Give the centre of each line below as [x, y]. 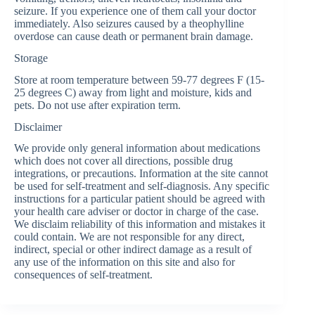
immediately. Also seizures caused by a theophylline [129, 24]
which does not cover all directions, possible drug [123, 161]
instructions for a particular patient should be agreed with [140, 199]
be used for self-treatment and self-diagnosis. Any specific [142, 186]
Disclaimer [38, 127]
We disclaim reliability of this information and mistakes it [140, 224]
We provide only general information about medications [137, 148]
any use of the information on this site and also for [124, 262]
